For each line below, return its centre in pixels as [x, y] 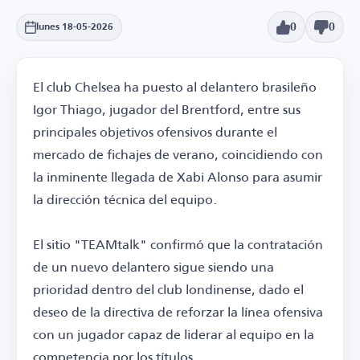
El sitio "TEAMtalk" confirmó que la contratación [178, 244]
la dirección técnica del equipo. [125, 199]
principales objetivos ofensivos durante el [155, 132]
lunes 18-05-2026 [75, 27]
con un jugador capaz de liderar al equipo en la [174, 334]
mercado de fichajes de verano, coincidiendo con [178, 154]
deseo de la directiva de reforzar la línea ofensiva [178, 312]
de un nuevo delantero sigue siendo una [153, 267]
